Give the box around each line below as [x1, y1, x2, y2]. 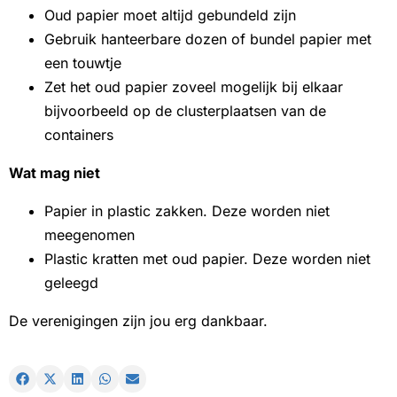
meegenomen [44, 226, 135, 244]
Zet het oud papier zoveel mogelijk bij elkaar [44, 78, 343, 96]
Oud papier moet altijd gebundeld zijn [44, 6, 296, 24]
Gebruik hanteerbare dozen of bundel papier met [44, 30, 371, 48]
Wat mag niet [9, 164, 100, 182]
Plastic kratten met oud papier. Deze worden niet [44, 250, 370, 268]
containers [44, 126, 113, 144]
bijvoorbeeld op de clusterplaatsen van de [44, 102, 326, 120]
